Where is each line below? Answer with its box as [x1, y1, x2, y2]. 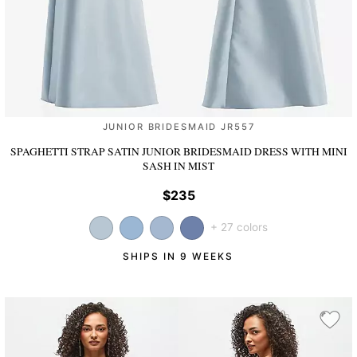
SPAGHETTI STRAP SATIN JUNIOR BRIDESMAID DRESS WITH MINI [10, 144, 347, 159]
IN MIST [174, 159, 214, 174]
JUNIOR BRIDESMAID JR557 [102, 121, 255, 133]
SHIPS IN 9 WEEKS [123, 249, 234, 262]
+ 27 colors [210, 220, 268, 233]
